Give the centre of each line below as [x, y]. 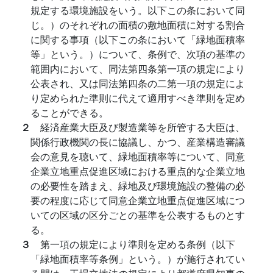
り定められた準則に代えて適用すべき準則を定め [138, 98]
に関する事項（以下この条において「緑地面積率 [138, 39]
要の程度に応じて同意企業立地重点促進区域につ [138, 200]
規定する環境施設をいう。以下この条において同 [138, 10]
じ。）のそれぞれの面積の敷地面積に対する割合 [138, 25]
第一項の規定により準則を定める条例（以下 [138, 244]
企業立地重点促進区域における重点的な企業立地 [138, 171]
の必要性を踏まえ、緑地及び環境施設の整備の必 [138, 186]
